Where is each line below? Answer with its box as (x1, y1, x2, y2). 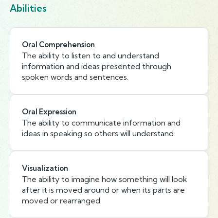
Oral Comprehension (22, 40, 95, 49)
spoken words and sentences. (22, 72, 128, 82)
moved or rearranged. (22, 196, 102, 205)
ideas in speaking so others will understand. (22, 128, 175, 138)
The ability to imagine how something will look (22, 174, 187, 184)
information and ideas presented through (22, 61, 171, 71)
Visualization (22, 163, 68, 173)
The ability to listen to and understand (22, 51, 159, 60)
